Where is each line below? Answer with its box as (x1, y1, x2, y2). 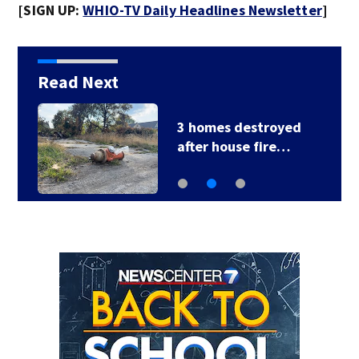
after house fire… (176, 137, 290, 155)
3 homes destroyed (176, 118, 301, 136)
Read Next (37, 71, 119, 93)
